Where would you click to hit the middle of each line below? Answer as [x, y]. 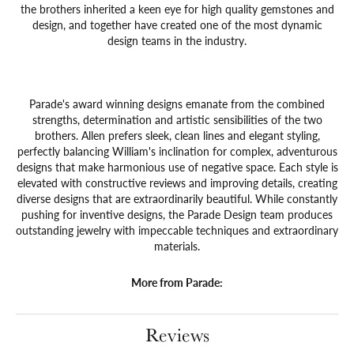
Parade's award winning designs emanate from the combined [177, 103]
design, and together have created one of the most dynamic [177, 24]
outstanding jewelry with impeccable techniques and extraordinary [177, 230]
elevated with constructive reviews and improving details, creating [177, 182]
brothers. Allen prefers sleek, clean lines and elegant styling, [177, 135]
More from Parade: [177, 282]
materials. [177, 245]
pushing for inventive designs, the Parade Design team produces [177, 214]
